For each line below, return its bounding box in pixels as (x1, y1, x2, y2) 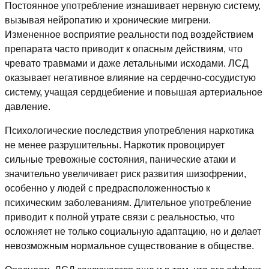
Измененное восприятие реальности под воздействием (5, 29, 253, 40)
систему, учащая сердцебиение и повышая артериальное (5, 87, 262, 98)
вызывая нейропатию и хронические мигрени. (5, 15, 211, 26)
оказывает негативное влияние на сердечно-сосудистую (5, 73, 256, 83)
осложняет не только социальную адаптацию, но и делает (5, 226, 261, 237)
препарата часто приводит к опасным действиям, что (5, 44, 243, 55)
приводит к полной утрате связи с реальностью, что (5, 212, 235, 223)
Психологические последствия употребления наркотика (5, 125, 254, 136)
